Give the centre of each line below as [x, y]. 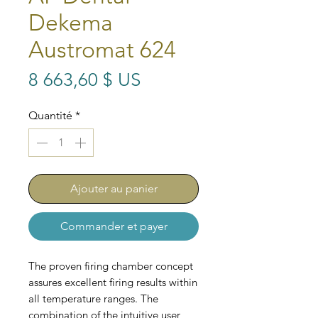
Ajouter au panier [114, 189]
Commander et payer [114, 226]
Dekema [71, 23]
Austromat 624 [102, 50]
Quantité [50, 116]
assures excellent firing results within [113, 283]
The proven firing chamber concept [111, 266]
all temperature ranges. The [93, 299]
